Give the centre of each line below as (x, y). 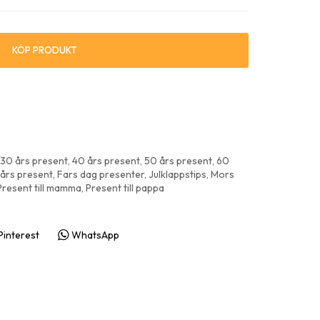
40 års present (106, 161)
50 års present (178, 161)
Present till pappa (125, 188)
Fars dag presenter (101, 174)
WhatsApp (95, 235)
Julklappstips (177, 174)
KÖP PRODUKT (44, 50)
